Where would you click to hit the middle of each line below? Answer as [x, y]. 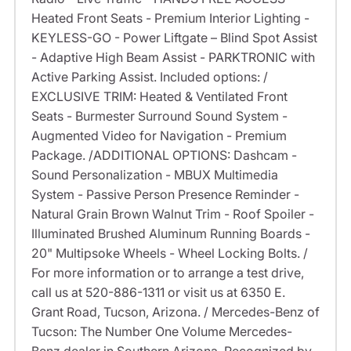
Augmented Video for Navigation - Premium [159, 136]
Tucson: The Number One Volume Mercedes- [161, 332]
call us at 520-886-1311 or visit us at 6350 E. [158, 293]
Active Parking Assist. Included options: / [149, 77]
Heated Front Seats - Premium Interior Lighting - [170, 18]
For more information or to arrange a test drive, [167, 273]
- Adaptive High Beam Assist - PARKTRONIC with [173, 58]
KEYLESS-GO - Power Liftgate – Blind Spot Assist [174, 38]
